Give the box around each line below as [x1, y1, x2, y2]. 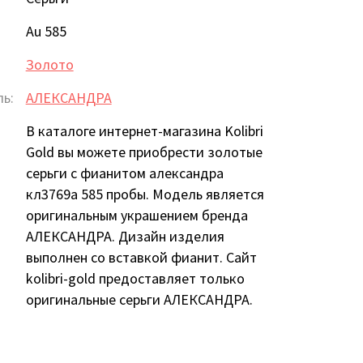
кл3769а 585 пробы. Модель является [25, 184, 264, 203]
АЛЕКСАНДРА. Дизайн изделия [25, 226, 224, 246]
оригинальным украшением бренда [25, 205, 248, 224]
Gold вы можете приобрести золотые [25, 142, 263, 161]
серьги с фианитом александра [25, 163, 224, 182]
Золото [25, 54, 74, 74]
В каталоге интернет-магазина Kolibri [25, 121, 263, 140]
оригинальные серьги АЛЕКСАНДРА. [25, 289, 253, 309]
